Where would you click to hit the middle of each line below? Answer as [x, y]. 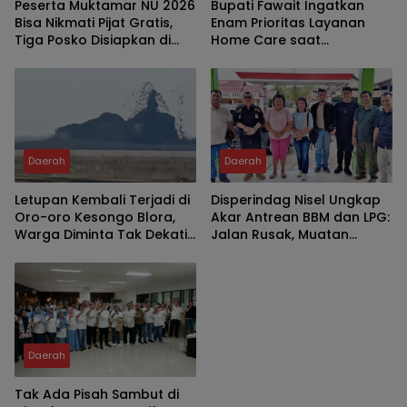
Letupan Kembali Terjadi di [102, 200]
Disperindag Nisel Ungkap [296, 200]
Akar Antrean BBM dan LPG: [300, 218]
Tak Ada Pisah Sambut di [97, 394]
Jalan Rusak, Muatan [280, 235]
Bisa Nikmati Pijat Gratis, [94, 23]
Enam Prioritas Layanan [260, 23]
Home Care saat [266, 40]
